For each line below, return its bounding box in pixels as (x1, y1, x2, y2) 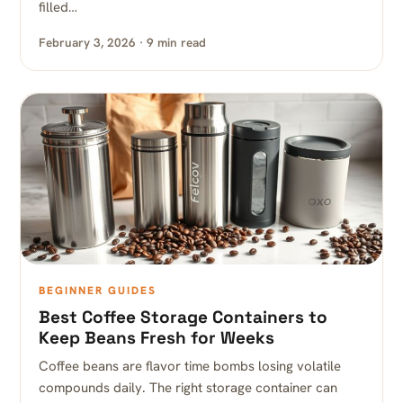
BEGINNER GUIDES (39, 283, 157, 298)
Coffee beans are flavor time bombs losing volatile (39, 357, 341, 375)
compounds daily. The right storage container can (39, 379, 337, 397)
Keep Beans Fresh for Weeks (39, 327, 274, 349)
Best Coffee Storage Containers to (39, 306, 327, 328)
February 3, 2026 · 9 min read (39, 34, 206, 50)
